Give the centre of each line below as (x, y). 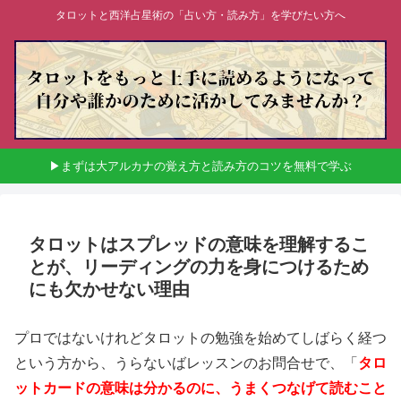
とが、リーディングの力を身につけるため (199, 266)
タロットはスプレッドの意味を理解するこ (199, 244)
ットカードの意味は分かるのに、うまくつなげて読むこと (200, 388)
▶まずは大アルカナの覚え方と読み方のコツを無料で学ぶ (200, 166)
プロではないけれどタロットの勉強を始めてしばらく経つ (200, 337)
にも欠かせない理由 (109, 289)
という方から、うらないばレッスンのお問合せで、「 (186, 363)
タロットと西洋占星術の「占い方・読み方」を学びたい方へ (200, 16)
